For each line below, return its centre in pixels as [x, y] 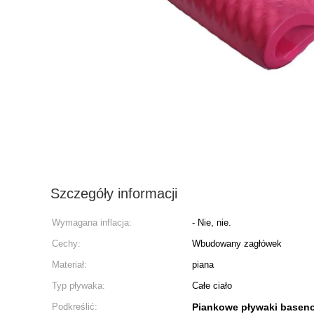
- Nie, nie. [212, 223]
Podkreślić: [75, 307]
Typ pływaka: [78, 286]
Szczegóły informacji [114, 193]
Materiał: [69, 265]
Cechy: [66, 244]
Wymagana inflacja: [92, 223]
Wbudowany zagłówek [237, 244]
